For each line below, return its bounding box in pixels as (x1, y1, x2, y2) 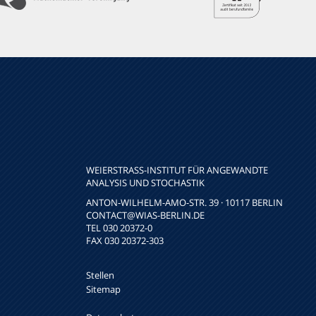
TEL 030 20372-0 (86, 221, 152, 234)
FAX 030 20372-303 (86, 234, 164, 247)
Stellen (86, 269, 114, 281)
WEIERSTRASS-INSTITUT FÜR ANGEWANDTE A (86, 164, 268, 176)
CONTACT (86, 209, 127, 221)
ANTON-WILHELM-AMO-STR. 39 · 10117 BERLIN (86, 196, 283, 209)
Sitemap (86, 283, 121, 296)
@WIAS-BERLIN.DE (127, 209, 205, 221)
